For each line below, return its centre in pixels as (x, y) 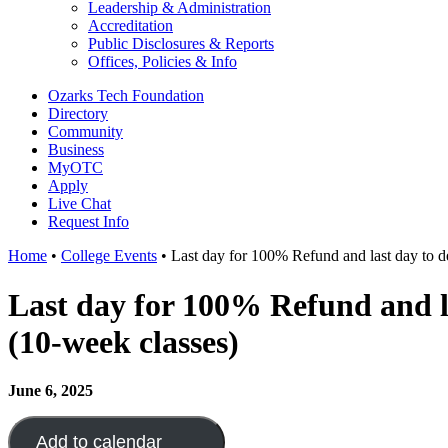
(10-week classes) (123, 341)
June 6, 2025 (50, 391)
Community (85, 132)
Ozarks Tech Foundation (126, 96)
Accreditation (130, 26)
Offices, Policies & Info (162, 62)
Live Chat (79, 204)
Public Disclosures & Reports (181, 44)
